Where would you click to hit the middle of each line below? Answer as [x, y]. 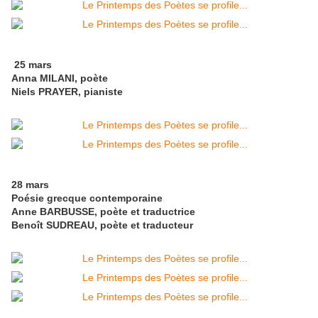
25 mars [32, 65]
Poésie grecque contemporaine [87, 198]
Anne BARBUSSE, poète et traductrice [103, 212]
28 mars [32, 185]
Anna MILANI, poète [60, 78]
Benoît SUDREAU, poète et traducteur [102, 225]
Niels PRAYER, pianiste [67, 92]
